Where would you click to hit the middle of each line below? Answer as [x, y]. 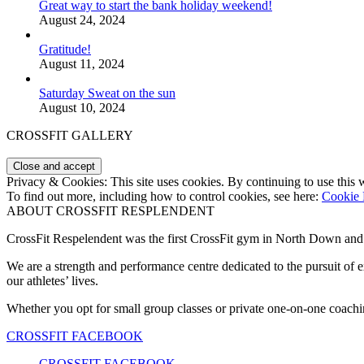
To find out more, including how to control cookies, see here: [164, 197]
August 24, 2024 [82, 20]
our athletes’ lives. [52, 281]
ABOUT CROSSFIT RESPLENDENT [110, 211]
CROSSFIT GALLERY [70, 136]
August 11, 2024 [82, 64]
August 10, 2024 [82, 108]
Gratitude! [65, 50]
